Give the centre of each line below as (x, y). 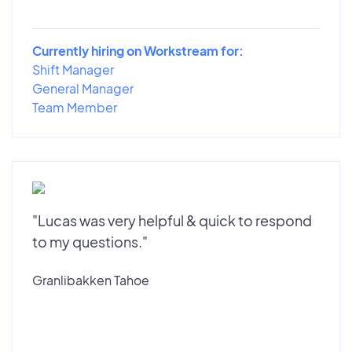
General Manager (83, 88)
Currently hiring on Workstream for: (138, 50)
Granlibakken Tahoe (91, 280)
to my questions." (90, 241)
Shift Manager (73, 69)
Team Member (75, 107)
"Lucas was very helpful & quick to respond (172, 220)
